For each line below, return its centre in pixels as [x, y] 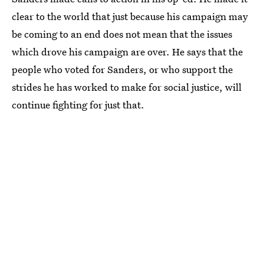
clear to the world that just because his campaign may [130, 16]
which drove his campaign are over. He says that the [127, 52]
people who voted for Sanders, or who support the [122, 69]
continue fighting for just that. [78, 105]
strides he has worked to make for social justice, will [127, 87]
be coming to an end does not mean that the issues [122, 34]
